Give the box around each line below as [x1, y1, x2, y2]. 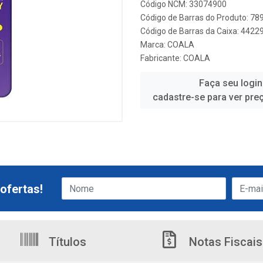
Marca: [140, 40, 167, 49]
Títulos [46, 235, 86, 249]
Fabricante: [140, 53, 183, 63]
